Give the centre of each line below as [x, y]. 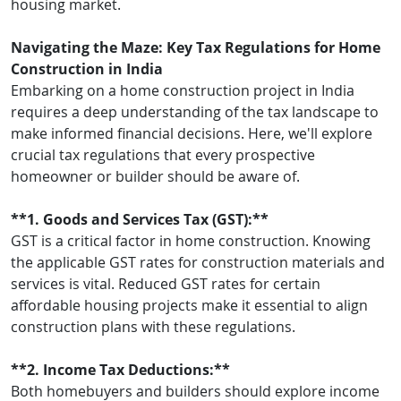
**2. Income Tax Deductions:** [120, 369]
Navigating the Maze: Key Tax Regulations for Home [196, 47]
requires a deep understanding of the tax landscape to [195, 111]
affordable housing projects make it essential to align [189, 305]
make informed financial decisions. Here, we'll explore [192, 133]
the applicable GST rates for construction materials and [198, 262]
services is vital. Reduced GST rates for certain [166, 283]
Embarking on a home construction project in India [183, 90]
